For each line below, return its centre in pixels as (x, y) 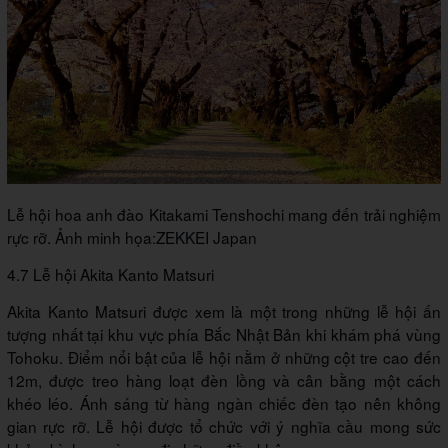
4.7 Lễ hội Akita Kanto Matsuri (110, 274)
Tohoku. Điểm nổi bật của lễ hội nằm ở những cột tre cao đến (224, 357)
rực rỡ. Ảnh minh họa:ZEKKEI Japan (132, 237)
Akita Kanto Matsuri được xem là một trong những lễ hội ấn (224, 311)
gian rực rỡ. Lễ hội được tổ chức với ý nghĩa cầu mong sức (224, 426)
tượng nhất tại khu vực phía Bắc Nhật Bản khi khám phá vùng (224, 334)
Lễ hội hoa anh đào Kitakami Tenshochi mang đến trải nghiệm (224, 214)
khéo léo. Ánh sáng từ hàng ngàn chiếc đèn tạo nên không (224, 403)
